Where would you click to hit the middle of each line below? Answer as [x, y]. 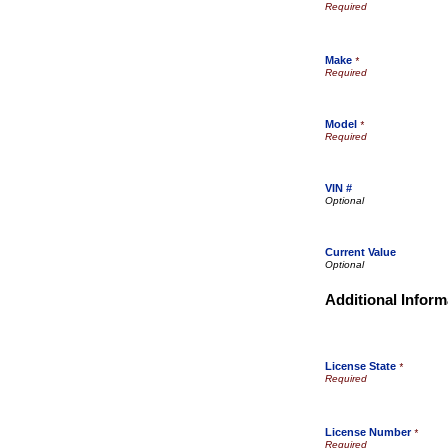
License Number [369, 432]
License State [360, 366]
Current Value [360, 252]
